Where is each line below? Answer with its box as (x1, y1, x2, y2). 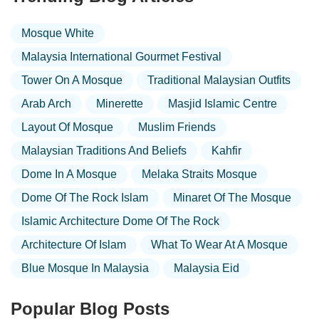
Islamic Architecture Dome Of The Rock (21, 215, 219, 228)
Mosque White (21, 27, 94, 40)
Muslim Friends (138, 121, 216, 134)
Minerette (96, 98, 143, 110)
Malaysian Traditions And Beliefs (21, 145, 187, 157)
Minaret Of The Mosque (173, 192, 291, 204)
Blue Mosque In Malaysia (21, 262, 149, 275)
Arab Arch (21, 98, 71, 110)
